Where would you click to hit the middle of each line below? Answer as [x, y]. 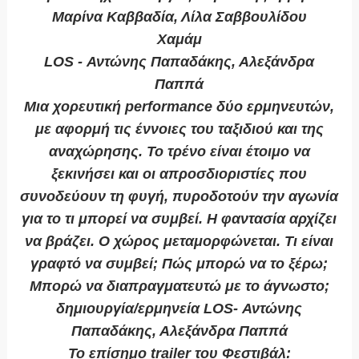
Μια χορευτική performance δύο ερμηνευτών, [179, 107]
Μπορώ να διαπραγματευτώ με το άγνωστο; [179, 286]
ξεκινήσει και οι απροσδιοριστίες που [179, 174]
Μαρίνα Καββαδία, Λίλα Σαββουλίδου [179, 17]
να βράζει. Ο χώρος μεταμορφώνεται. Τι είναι [179, 242]
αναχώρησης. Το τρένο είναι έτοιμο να [179, 152]
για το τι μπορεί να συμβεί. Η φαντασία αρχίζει [179, 219]
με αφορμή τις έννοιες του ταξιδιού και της [179, 129]
